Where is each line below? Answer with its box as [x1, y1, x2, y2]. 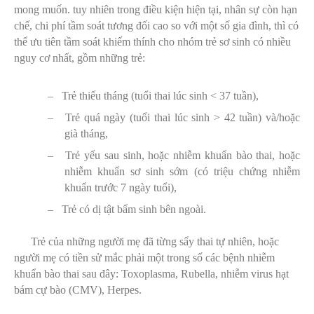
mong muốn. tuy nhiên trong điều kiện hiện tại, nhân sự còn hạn [14, 3, 297, 15]
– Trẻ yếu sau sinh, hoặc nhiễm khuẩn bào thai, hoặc [48, 149, 300, 161]
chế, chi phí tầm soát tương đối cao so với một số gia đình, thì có [14, 19, 299, 32]
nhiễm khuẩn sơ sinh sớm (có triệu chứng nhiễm [64, 165, 300, 177]
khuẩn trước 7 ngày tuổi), [64, 181, 177, 193]
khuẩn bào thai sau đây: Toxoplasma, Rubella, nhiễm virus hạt [14, 267, 289, 280]
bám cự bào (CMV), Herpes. [14, 283, 142, 296]
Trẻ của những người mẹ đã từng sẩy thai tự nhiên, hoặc [31, 235, 279, 247]
